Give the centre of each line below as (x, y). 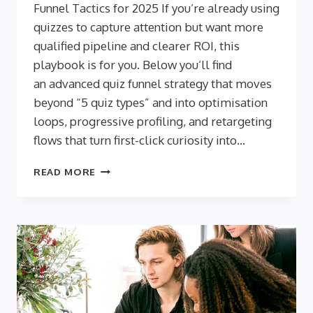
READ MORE (65, 172)
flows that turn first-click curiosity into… (139, 140)
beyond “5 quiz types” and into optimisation (151, 103)
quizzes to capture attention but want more (148, 27)
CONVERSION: (131, 212)
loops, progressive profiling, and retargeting (153, 122)
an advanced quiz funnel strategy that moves (153, 84)
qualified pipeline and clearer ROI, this (137, 46)
